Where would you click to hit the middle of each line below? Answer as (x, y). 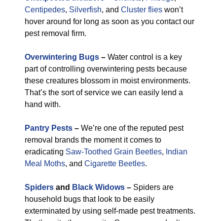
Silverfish (85, 10)
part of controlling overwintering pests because (106, 69)
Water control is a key (145, 57)
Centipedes (45, 10)
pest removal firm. (55, 33)
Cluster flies (142, 10)
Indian (177, 152)
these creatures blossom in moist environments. (108, 81)
